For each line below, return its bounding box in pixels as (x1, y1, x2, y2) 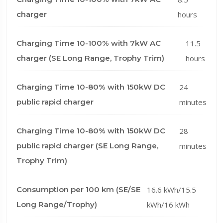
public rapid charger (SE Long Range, (16, 140, 158, 150)
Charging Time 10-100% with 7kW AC (16, 38, 161, 48)
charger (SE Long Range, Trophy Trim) (16, 53, 164, 63)
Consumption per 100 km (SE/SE (16, 184, 140, 194)
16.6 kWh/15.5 (147, 184, 197, 195)
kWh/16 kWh (147, 199, 190, 210)
